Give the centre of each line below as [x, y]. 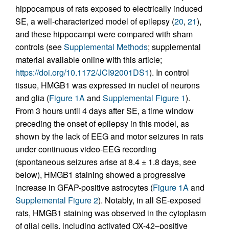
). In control [169, 73]
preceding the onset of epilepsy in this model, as [102, 124]
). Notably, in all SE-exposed [150, 200]
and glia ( [32, 98]
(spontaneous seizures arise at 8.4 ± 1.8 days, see [106, 162]
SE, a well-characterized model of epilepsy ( [95, 21]
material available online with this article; [89, 60]
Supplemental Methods [106, 47]
